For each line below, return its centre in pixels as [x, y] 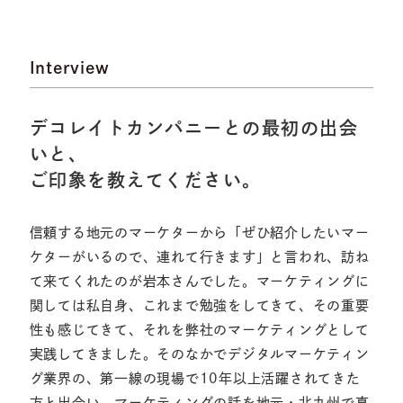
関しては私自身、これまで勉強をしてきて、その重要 [199, 306]
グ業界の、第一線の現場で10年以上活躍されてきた [195, 379]
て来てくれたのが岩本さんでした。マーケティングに [199, 282]
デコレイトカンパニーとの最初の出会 [194, 128]
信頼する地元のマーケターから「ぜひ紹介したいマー [199, 233]
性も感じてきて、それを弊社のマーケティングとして [199, 330]
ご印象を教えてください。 [145, 180]
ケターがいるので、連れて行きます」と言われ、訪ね [199, 257]
